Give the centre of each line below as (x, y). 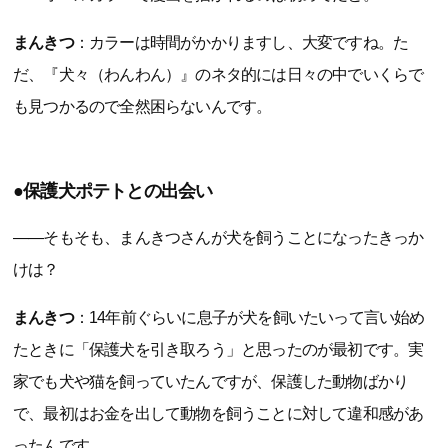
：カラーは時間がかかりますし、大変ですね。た (241, 43)
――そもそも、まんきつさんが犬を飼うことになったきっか (218, 238)
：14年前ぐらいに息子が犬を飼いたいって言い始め (249, 318)
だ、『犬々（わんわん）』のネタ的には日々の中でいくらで (218, 75)
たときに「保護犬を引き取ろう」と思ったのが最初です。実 (218, 350)
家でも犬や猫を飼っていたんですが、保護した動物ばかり (211, 382)
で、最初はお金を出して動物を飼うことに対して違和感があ (218, 414)
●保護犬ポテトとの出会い (113, 191)
